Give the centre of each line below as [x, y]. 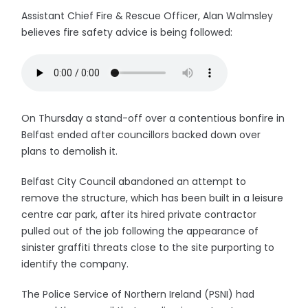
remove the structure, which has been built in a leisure [153, 198]
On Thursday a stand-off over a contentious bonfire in [153, 118]
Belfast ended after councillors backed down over [141, 135]
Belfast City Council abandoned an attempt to [134, 181]
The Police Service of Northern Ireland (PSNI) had [138, 294]
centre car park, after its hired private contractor [139, 214]
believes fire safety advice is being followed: [127, 32]
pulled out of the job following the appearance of [140, 231]
